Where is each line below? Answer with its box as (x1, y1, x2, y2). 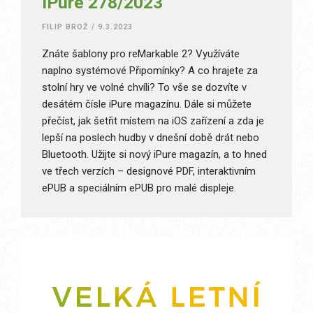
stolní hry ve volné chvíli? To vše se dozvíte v (42, 80, 247, 94)
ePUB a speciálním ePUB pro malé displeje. (42, 181, 236, 194)
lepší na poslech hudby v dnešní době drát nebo (42, 131, 259, 144)
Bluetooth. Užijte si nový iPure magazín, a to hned (42, 147, 267, 161)
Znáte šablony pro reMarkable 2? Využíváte (42, 47, 240, 60)
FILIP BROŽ (42, 22, 89, 31)
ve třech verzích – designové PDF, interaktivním (42, 164, 256, 177)
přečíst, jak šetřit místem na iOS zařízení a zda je (42, 114, 264, 127)
